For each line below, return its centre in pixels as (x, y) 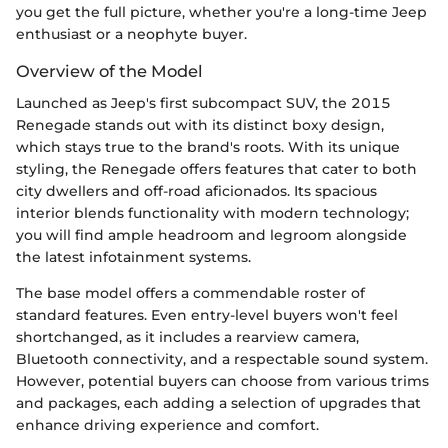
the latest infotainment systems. (133, 257)
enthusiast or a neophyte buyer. (131, 34)
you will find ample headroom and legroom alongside (211, 235)
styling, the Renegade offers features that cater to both (216, 169)
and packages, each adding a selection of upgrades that (218, 403)
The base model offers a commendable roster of (190, 293)
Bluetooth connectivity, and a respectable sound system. (222, 359)
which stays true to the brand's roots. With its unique (208, 147)
